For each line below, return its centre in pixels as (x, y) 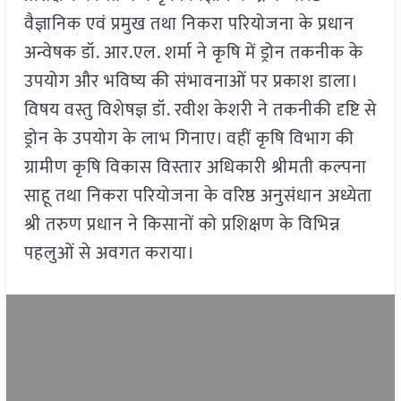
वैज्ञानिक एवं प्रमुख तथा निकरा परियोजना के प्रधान (189, 25)
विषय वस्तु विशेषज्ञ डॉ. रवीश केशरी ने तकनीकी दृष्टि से (200, 111)
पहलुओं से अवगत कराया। (109, 254)
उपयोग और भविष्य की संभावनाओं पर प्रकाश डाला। (190, 82)
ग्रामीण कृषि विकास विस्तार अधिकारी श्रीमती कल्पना (195, 168)
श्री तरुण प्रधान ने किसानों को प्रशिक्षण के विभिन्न (182, 225)
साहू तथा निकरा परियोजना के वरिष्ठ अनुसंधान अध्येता (198, 196)
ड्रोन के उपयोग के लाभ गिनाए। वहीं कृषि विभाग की (189, 139)
